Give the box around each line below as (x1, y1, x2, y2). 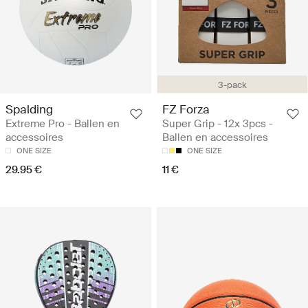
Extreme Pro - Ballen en (5, 117, 120, 131)
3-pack (218, 79, 247, 91)
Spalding (5, 102, 53, 118)
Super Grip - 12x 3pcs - (162, 117, 273, 131)
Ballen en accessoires (162, 131, 268, 145)
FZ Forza (162, 102, 210, 118)
